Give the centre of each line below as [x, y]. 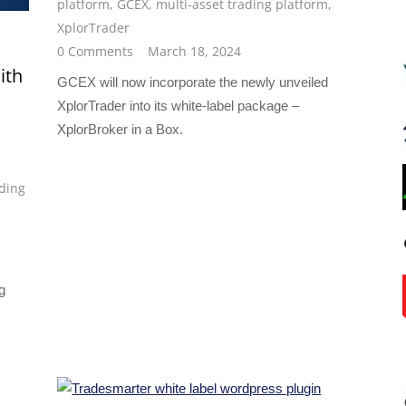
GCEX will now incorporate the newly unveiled [193, 82]
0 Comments [96, 52]
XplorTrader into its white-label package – [179, 106]
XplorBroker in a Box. [121, 130]
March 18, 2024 [195, 52]
